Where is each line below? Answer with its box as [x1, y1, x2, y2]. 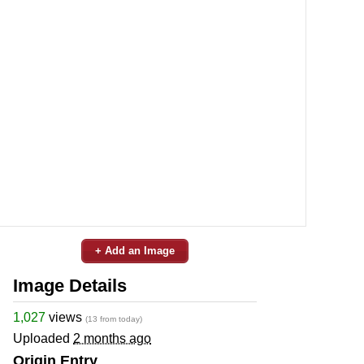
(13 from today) [85, 314, 142, 323]
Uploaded [13, 331, 73, 345]
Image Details [13, 275, 127, 296]
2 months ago [73, 331, 151, 345]
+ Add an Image [95, 244, 175, 257]
